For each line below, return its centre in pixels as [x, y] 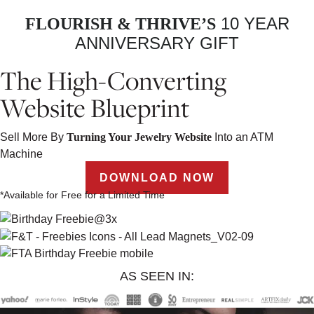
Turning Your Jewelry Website [139, 137]
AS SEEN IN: [157, 277]
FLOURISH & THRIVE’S [120, 24]
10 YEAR [252, 23]
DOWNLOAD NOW [157, 178]
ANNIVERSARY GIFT [157, 43]
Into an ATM [243, 137]
